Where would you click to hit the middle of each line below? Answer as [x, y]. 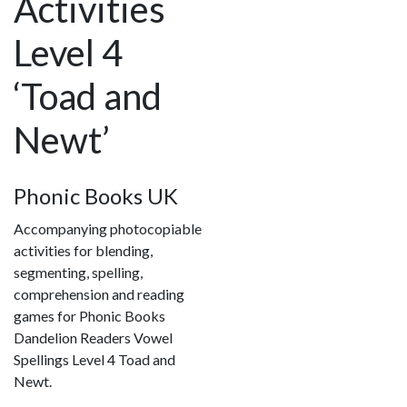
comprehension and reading [99, 293]
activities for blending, [83, 250]
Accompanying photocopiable [108, 228]
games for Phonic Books [89, 315]
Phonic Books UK [96, 195]
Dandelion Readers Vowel [93, 337]
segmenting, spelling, [78, 272]
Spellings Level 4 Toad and [94, 359]
